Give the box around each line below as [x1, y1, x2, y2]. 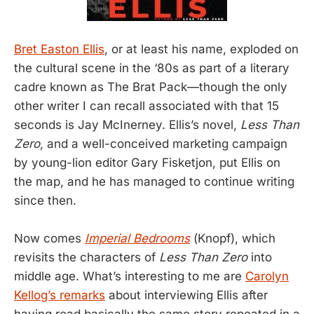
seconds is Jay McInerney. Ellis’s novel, [14, 118, 240, 132]
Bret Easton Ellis [14, 42, 104, 57]
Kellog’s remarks [14, 288, 105, 303]
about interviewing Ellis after [105, 288, 268, 303]
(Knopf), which [190, 231, 275, 246]
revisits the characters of [14, 250, 159, 265]
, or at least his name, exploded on [104, 42, 299, 57]
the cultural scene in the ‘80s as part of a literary [14, 61, 289, 76]
